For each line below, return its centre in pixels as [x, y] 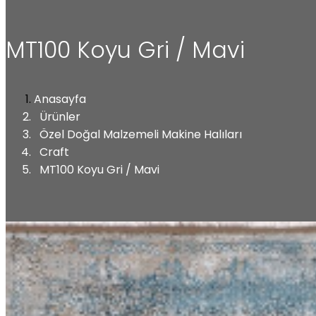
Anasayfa [60, 99]
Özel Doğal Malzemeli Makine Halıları [141, 134]
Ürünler [60, 116]
